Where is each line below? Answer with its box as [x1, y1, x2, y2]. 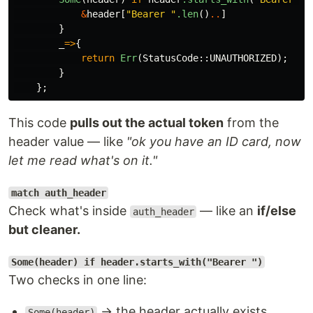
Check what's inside [8, 203, 130, 218]
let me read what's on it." [8, 153, 157, 168]
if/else [257, 203, 297, 218]
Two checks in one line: [8, 272, 147, 287]
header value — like [8, 134, 126, 149]
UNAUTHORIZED [210, 52, 277, 64]
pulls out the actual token [70, 115, 224, 130]
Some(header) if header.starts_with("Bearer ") [10, 256, 263, 268]
